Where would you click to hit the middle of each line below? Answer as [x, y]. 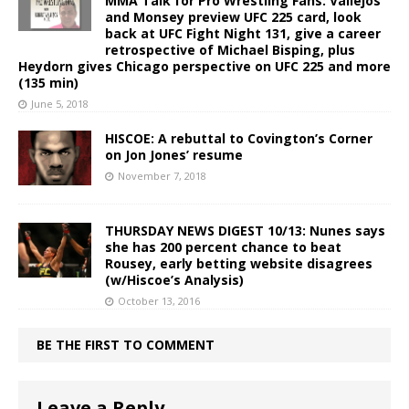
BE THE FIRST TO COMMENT [126, 345]
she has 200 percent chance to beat [223, 247]
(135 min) [48, 83]
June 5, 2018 [60, 104]
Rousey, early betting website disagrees [239, 264]
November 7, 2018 [162, 176]
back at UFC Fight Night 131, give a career [243, 33]
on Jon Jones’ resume [174, 155]
